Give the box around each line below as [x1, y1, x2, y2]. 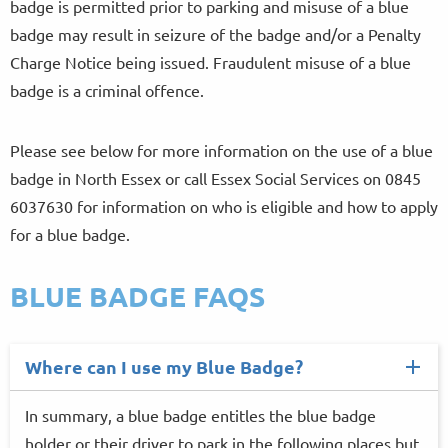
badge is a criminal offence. [10, 80, 204, 100]
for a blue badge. [10, 224, 130, 244]
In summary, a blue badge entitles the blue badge [25, 405, 376, 425]
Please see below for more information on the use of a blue [10, 140, 433, 160]
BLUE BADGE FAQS [10, 278, 265, 313]
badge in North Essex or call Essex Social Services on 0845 [10, 168, 421, 188]
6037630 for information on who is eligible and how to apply [10, 196, 438, 216]
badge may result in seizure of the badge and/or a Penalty [10, 24, 421, 44]
